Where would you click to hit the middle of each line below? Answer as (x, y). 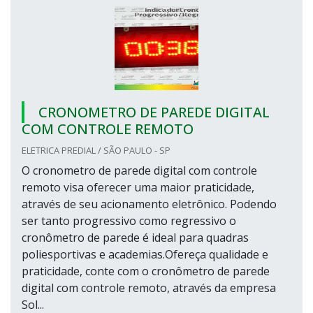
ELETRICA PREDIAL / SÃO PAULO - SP (96, 150)
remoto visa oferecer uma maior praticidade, (138, 187)
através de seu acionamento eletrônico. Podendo (149, 204)
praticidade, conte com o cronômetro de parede (146, 271)
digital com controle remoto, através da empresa (149, 288)
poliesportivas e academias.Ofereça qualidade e (145, 254)
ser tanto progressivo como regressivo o (129, 221)
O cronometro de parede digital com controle (139, 170)
